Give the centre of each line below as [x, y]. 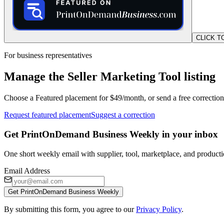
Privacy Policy [159, 209]
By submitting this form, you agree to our [69, 209]
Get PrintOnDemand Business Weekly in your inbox [111, 134]
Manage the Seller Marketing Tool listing [110, 77]
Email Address [27, 170]
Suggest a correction [123, 115]
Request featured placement [47, 115]
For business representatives [48, 55]
